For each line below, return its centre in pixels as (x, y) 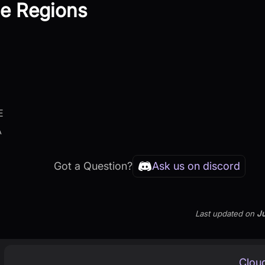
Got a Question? (93, 166)
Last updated (219, 214)
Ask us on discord (196, 166)
